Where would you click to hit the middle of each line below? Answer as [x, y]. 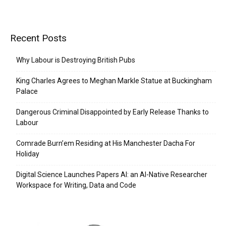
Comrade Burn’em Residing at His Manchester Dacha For [106, 143]
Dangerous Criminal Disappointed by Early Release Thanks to [112, 112]
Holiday [28, 154]
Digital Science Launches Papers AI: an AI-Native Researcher [112, 175]
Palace [27, 91]
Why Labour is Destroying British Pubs [76, 60]
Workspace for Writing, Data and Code [76, 185]
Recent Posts [38, 38]
